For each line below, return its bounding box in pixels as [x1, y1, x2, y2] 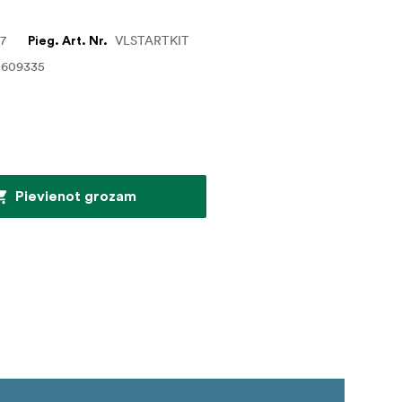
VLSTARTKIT [115, 31, 190, 48]
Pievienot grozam [14, 188, 136, 204]
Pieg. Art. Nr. [28, 34, 109, 48]
